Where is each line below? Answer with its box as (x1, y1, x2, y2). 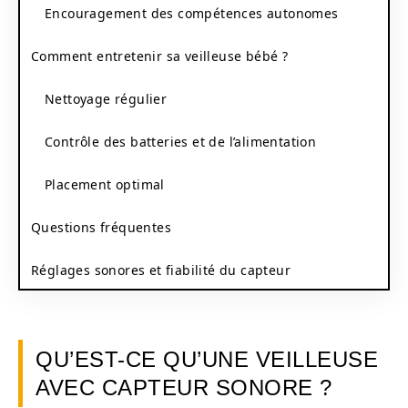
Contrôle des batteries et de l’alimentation (45, 132, 317, 150)
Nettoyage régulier (45, 89, 168, 107)
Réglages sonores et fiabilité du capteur (31, 260, 291, 279)
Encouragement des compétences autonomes (45, 4, 339, 22)
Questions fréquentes (31, 218, 171, 236)
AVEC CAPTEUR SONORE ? (36, 375, 332, 400)
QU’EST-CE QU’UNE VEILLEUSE (36, 347, 378, 372)
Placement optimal (45, 175, 165, 193)
